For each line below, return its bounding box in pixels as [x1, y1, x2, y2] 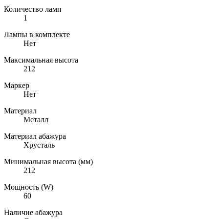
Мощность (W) [4, 182, 53, 191]
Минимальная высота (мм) [4, 157, 93, 166]
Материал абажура [4, 131, 66, 140]
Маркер [4, 81, 29, 89]
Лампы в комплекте [4, 30, 70, 39]
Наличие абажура [4, 208, 63, 217]
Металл [23, 115, 48, 124]
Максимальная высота [4, 55, 78, 64]
